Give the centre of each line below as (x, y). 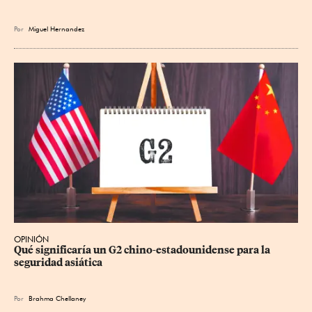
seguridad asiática (58, 262)
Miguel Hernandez (56, 29)
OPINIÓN (31, 239)
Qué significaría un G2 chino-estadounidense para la (143, 250)
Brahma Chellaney (59, 298)
